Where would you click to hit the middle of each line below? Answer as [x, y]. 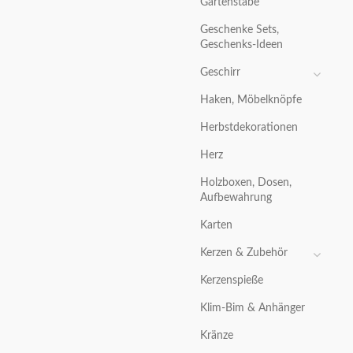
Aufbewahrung [236, 198]
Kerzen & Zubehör [244, 253]
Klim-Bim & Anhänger [253, 308]
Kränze [217, 336]
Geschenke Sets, [240, 30]
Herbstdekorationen [249, 128]
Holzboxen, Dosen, [246, 183]
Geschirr [220, 73]
